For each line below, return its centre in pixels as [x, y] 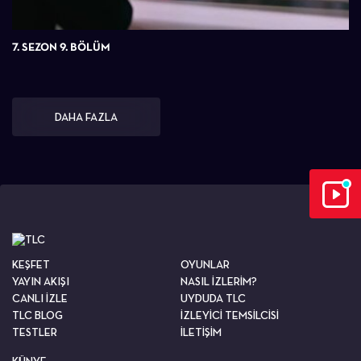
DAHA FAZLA [86, 116]
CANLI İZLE [40, 298]
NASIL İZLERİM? [219, 281]
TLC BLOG [37, 315]
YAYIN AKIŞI [41, 281]
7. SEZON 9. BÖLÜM [61, 46]
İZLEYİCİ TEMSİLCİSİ [230, 315]
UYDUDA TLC [213, 298]
